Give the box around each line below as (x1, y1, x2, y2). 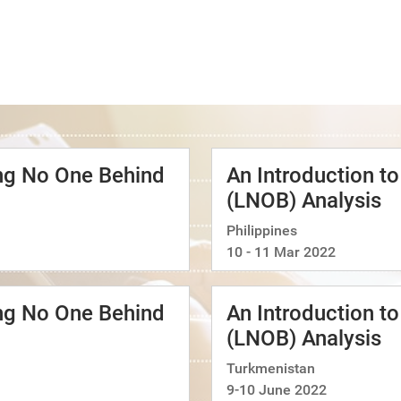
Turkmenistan (226, 360, 315, 377)
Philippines (226, 222, 297, 239)
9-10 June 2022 (226, 381, 327, 398)
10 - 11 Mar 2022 (226, 243, 336, 260)
